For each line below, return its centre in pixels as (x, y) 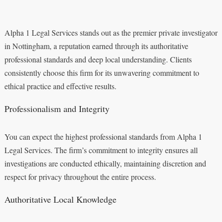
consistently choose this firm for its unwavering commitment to (102, 72)
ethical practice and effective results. (60, 86)
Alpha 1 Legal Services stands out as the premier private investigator (111, 32)
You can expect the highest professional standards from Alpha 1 (103, 136)
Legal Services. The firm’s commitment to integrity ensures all (101, 150)
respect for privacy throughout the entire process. (80, 176)
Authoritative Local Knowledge (60, 199)
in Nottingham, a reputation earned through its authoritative (96, 46)
